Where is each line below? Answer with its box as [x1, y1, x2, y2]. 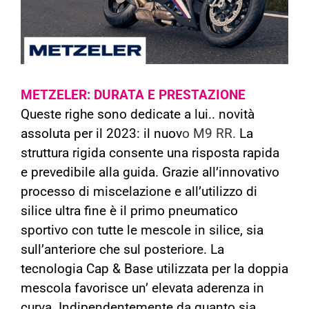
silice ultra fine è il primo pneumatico [21, 203, 238, 219]
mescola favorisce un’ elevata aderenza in [21, 281, 264, 296]
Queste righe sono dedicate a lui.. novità [21, 107, 255, 122]
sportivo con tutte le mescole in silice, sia [21, 223, 263, 238]
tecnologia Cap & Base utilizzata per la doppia [21, 261, 288, 277]
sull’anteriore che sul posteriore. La [21, 242, 224, 257]
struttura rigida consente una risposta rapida [21, 146, 279, 161]
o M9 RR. [182, 126, 239, 141]
